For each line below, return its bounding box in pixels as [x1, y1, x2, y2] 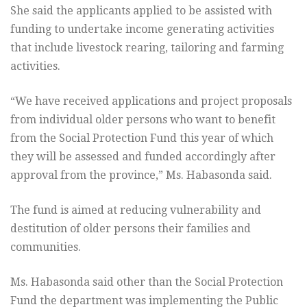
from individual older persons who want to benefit [10, 113, 275, 127]
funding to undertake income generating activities [10, 23, 274, 36]
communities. [10, 241, 81, 254]
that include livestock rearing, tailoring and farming [10, 41, 284, 55]
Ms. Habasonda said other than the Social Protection [10, 275, 283, 289]
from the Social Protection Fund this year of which [10, 132, 273, 145]
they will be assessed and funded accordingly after [10, 150, 275, 164]
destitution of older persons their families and [10, 222, 251, 236]
